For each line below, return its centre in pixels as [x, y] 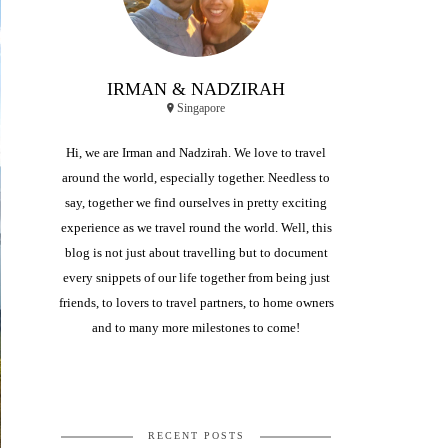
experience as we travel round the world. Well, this [196, 227]
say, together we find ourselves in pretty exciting [196, 202]
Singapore [199, 108]
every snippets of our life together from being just [196, 277]
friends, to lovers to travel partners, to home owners [196, 302]
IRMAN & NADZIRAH [196, 89]
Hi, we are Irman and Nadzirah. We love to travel [196, 152]
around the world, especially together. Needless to [196, 177]
